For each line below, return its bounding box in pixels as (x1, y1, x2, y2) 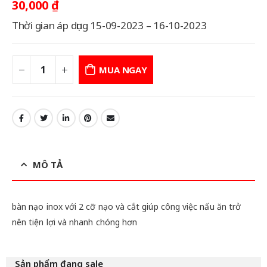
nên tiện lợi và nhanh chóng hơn (12, 216, 138, 228)
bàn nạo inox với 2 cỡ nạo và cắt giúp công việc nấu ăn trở (12, 200, 241, 212)
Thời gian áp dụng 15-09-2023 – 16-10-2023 (12, 18, 207, 32)
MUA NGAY (99, 64, 147, 76)
